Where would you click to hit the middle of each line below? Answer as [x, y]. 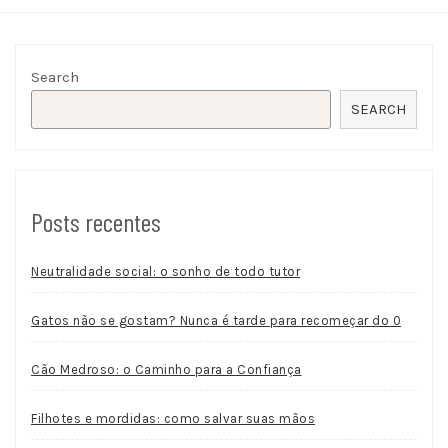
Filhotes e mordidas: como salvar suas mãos [173, 418]
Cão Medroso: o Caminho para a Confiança [166, 369]
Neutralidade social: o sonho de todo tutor [165, 271]
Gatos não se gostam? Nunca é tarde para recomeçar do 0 [216, 320]
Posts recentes [96, 221]
